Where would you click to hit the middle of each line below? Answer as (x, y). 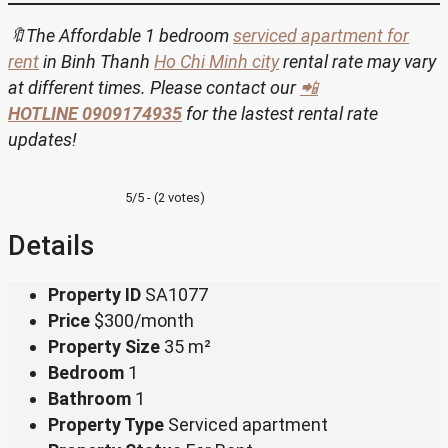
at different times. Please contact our (154, 87)
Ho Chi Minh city (216, 61)
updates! (42, 139)
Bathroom (89, 398)
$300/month (144, 320)
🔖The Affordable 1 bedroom (120, 35)
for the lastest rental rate (280, 113)
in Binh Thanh (96, 61)
